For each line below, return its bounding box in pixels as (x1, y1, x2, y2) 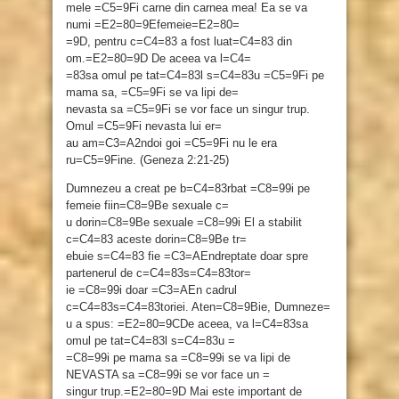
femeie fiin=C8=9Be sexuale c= (66, 199, 229, 213)
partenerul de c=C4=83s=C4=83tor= (66, 266, 251, 281)
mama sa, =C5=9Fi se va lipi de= (66, 85, 239, 100)
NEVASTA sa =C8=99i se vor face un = (66, 368, 270, 382)
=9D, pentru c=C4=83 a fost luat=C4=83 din (66, 35, 292, 49)
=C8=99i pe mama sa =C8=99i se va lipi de (66, 351, 290, 365)
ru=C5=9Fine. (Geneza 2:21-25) (66, 153, 229, 167)
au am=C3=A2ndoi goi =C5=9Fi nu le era (66, 136, 277, 151)
